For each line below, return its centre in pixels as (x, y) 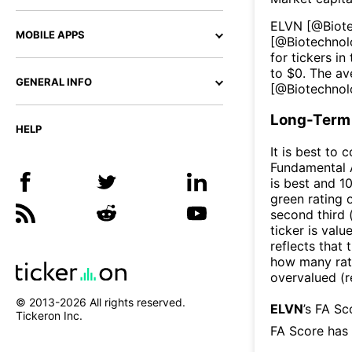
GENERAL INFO (54, 82)
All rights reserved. (136, 302)
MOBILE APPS (50, 35)
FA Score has (309, 330)
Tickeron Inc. (49, 316)
